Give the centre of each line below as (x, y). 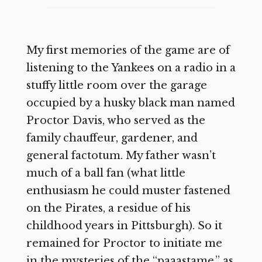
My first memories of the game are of (128, 51)
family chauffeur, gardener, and (112, 138)
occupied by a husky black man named (130, 103)
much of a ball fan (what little (106, 173)
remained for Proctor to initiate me (124, 244)
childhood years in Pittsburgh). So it (124, 226)
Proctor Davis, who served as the (116, 121)
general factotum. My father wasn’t (121, 156)
